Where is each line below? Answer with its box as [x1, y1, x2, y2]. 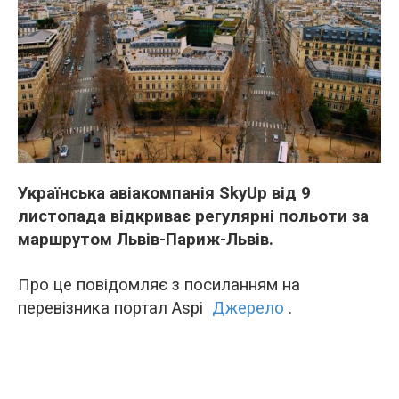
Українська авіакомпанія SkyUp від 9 [18, 183, 311, 204]
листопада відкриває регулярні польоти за [18, 207, 369, 227]
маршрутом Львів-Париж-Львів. [18, 230, 273, 250]
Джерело [212, 298, 284, 319]
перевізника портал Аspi [18, 298, 212, 319]
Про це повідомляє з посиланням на [18, 275, 300, 296]
